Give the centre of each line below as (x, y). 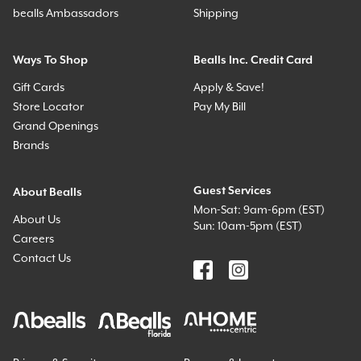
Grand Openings (56, 126)
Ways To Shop (50, 60)
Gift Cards (39, 87)
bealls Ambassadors (66, 13)
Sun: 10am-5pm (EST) (248, 226)
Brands (31, 145)
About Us (37, 220)
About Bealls (48, 192)
